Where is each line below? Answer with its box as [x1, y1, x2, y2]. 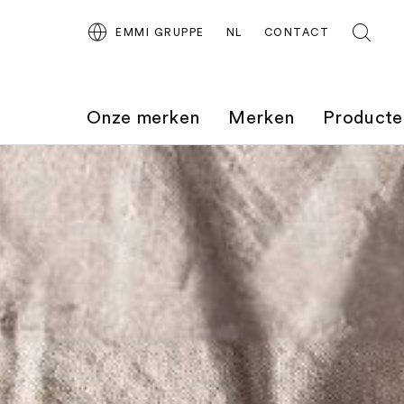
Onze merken [87, 109, 200, 127]
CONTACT [263, 27, 329, 38]
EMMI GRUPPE [115, 27, 205, 38]
